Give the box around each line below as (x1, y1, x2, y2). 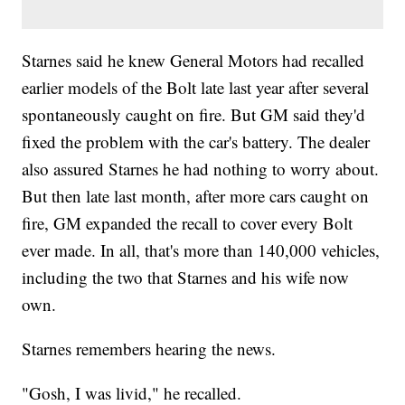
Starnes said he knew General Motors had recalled (22, 48, 365, 71)
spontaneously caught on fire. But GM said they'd (22, 102, 366, 126)
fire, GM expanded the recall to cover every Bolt (22, 211, 353, 234)
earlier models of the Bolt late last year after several (22, 75, 370, 99)
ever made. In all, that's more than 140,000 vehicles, (22, 238, 381, 261)
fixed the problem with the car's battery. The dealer (22, 129, 371, 153)
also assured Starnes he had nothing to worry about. (22, 156, 380, 180)
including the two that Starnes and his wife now (22, 265, 350, 288)
